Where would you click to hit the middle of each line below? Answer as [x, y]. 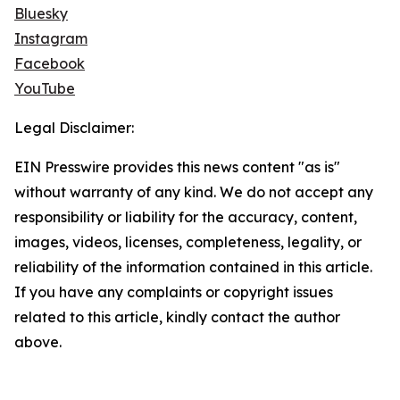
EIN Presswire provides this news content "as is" [177, 167]
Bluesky [41, 14]
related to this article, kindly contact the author [177, 317]
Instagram [51, 39]
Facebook [50, 64]
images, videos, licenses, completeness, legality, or [188, 242]
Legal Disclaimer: [74, 128]
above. [38, 342]
